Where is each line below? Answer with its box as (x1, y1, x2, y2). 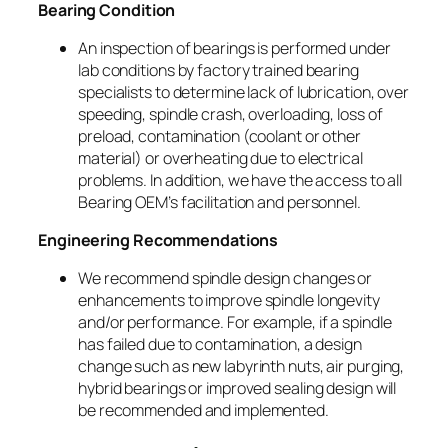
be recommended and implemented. (78, 398, 329, 421)
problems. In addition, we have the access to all (78, 168, 403, 191)
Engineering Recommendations (38, 228, 279, 251)
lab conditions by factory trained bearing (78, 58, 359, 81)
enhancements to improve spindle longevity (78, 288, 380, 311)
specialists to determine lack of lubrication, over (78, 80, 409, 103)
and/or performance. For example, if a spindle (78, 310, 392, 333)
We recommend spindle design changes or (78, 266, 373, 289)
